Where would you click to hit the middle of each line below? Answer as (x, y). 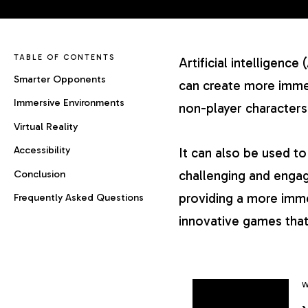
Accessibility (42, 150)
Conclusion (40, 174)
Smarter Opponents (60, 79)
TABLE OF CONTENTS (65, 57)
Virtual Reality (46, 126)
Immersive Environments (69, 103)
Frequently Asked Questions (79, 197)
